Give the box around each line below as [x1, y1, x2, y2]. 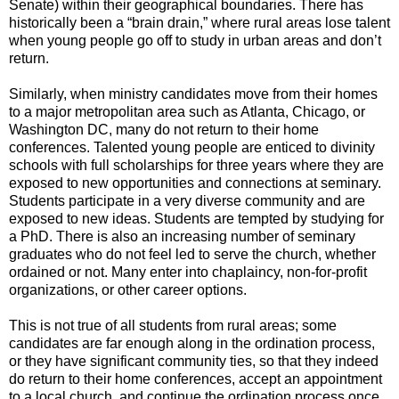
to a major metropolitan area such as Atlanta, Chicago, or [9, 104, 365, 120]
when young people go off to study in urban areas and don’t [9, 33, 381, 49]
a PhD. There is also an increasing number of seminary [9, 229, 355, 245]
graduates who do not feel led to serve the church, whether [9, 247, 376, 263]
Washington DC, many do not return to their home [9, 122, 319, 138]
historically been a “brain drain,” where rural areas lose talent [9, 15, 390, 31]
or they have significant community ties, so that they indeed [9, 354, 379, 370]
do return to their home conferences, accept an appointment [9, 371, 382, 387]
